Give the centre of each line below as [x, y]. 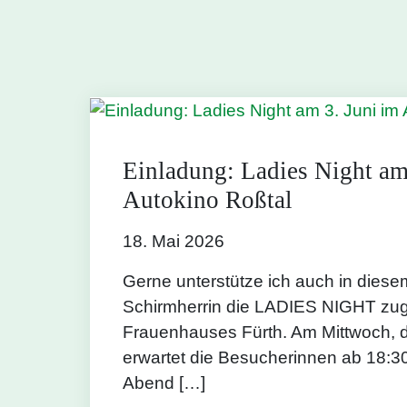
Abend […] [164, 382]
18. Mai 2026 [174, 241]
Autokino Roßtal [208, 199]
